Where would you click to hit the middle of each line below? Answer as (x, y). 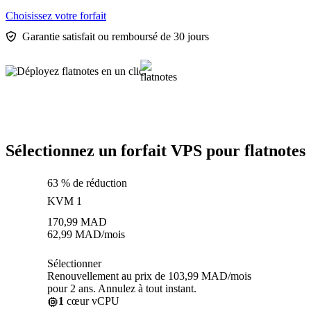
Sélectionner (74, 264)
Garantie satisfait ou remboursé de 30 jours (116, 37)
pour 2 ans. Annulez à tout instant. (122, 289)
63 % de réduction (87, 183)
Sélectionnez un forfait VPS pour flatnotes (155, 151)
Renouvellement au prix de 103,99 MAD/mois (149, 276)
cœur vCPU (92, 301)
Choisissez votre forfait (56, 16)
